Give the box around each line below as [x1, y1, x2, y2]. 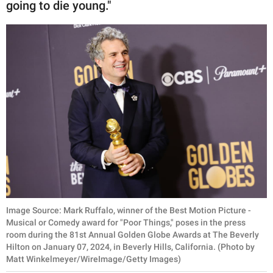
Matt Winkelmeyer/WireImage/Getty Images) [6, 253, 181, 264]
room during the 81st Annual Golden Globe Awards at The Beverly [6, 229, 259, 239]
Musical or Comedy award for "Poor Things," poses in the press [6, 217, 246, 227]
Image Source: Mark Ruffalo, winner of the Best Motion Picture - [6, 205, 251, 215]
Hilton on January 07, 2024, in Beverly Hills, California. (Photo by [6, 241, 255, 252]
